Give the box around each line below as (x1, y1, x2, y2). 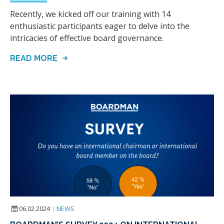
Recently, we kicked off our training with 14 (10, 8, 170, 20)
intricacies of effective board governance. (10, 32, 163, 44)
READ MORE (10, 53, 59, 63)
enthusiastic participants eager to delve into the (10, 20, 189, 32)
